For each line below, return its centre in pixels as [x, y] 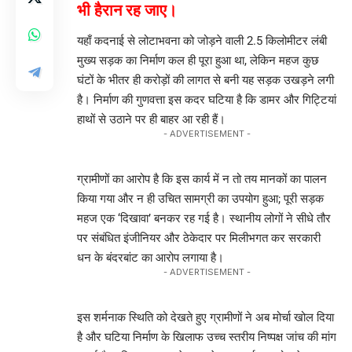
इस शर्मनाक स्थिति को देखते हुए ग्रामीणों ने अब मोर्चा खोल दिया [205, 318]
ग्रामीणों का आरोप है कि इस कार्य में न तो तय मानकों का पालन [202, 180]
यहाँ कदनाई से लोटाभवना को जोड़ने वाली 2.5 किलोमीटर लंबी [202, 41]
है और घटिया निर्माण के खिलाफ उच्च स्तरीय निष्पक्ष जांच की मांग [207, 337]
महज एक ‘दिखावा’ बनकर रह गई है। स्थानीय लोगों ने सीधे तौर [204, 219]
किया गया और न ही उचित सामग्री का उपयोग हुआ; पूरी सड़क [200, 199]
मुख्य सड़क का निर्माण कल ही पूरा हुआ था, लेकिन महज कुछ [198, 61]
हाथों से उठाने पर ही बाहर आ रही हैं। [151, 120]
